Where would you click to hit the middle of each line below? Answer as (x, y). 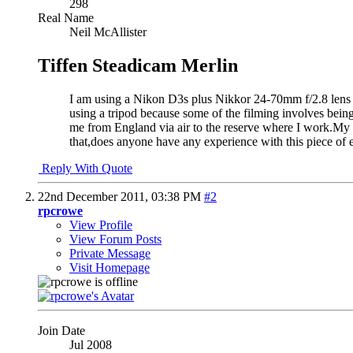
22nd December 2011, (95, 196)
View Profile (101, 225)
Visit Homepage (110, 267)
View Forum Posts (115, 239)
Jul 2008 (91, 344)
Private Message (110, 253)
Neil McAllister (108, 32)
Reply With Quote (85, 168)
